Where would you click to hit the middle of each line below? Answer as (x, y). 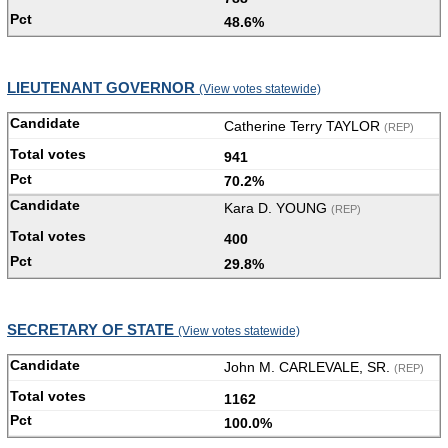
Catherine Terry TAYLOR (304, 125)
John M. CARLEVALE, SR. (309, 367)
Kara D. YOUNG (277, 208)
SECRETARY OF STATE (92, 329)
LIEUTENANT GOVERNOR (103, 88)
